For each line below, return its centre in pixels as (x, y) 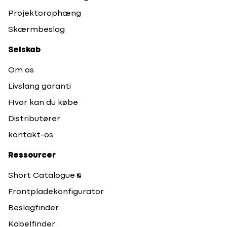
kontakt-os (31, 136)
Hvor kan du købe (43, 103)
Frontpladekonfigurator (56, 192)
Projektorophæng (45, 14)
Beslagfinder (33, 209)
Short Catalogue (42, 176)
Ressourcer (32, 156)
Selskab (24, 50)
